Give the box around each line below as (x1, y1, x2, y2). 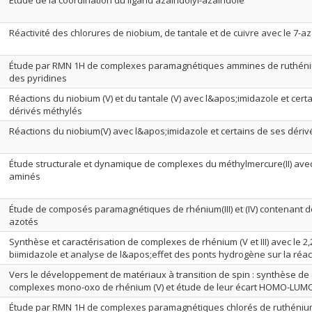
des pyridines (9, 72, 67, 84)
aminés (9, 170, 40, 182)
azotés (9, 215, 38, 228)
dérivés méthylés (9, 104, 82, 117)
